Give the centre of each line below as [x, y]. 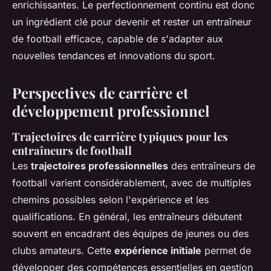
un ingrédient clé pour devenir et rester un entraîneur [132, 21]
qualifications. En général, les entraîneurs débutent [127, 216]
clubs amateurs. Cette [63, 250]
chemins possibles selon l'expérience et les [110, 199]
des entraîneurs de [212, 165]
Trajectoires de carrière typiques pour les [120, 136]
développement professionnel [111, 110]
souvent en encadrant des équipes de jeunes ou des [130, 233]
